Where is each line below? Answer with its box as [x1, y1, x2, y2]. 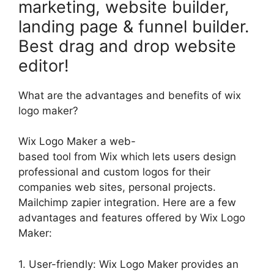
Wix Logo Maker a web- [18, 135, 136, 147]
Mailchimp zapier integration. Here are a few [18, 196, 236, 209]
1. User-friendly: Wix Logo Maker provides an [18, 257, 239, 270]
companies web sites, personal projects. [18, 181, 216, 193]
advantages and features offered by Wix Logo [18, 212, 245, 224]
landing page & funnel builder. [18, 16, 249, 37]
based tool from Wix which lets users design [18, 150, 236, 163]
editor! [18, 55, 69, 76]
